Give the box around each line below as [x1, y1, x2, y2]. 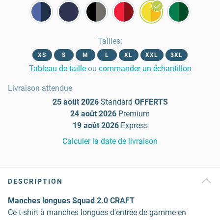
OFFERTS [134, 97, 168, 107]
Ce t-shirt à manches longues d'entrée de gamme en [8, 208, 186, 217]
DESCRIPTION [8, 177, 63, 185]
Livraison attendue [8, 83, 72, 93]
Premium [118, 109, 150, 118]
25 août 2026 [52, 97, 99, 107]
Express [120, 121, 148, 130]
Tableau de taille [28, 64, 86, 73]
